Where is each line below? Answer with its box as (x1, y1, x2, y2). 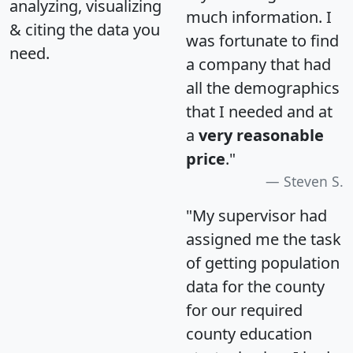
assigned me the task (186, 228, 341, 250)
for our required (186, 299, 303, 321)
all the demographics (186, 76, 340, 98)
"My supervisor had (186, 204, 327, 226)
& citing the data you (9, 18, 160, 40)
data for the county (186, 275, 325, 297)
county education (186, 322, 312, 344)
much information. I (186, 6, 332, 28)
